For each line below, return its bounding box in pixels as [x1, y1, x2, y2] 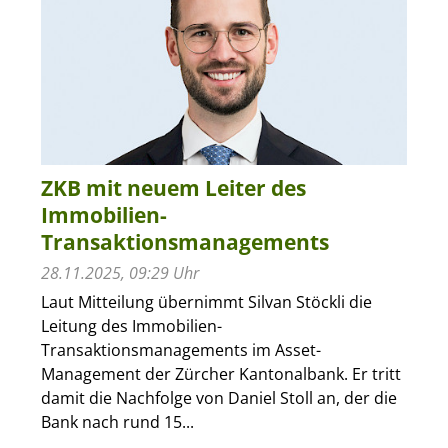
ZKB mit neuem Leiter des [40, 173, 306, 202]
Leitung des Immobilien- [40, 314, 222, 337]
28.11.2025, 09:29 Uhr [40, 261, 199, 284]
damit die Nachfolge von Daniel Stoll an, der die [40, 386, 397, 409]
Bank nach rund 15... [40, 410, 194, 433]
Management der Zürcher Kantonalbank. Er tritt [40, 362, 401, 385]
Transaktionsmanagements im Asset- [40, 338, 321, 361]
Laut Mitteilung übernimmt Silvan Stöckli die [40, 290, 372, 313]
